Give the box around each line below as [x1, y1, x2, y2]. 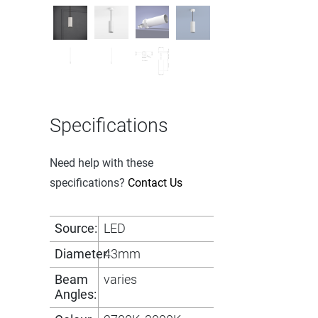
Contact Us [128, 176, 182, 190]
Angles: [55, 287, 97, 302]
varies [104, 273, 138, 287]
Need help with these [50, 156, 153, 170]
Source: [55, 221, 97, 236]
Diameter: [55, 247, 110, 262]
